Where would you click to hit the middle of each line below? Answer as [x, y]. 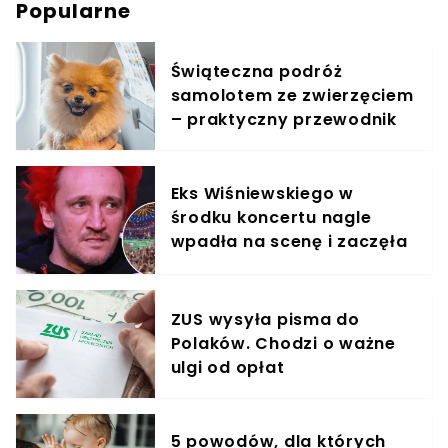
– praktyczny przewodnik [283, 120]
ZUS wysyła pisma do [265, 320]
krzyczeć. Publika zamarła [287, 266]
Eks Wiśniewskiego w [262, 194]
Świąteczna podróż [256, 72]
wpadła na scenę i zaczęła [289, 242]
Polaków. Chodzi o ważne [283, 344]
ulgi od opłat [227, 368]
